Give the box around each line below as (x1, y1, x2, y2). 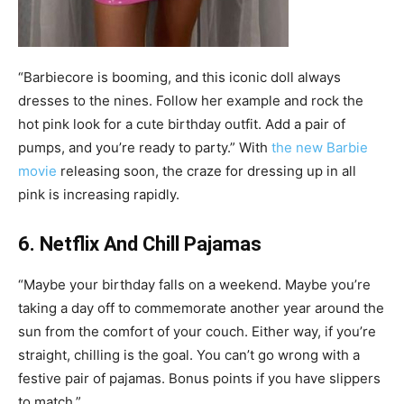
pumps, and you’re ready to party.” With (18, 139, 271, 157)
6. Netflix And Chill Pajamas (18, 233, 262, 256)
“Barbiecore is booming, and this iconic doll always (18, 69, 341, 87)
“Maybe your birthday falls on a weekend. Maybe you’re (18, 276, 371, 294)
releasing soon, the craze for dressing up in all (57, 162, 356, 180)
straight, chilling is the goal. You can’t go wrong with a (18, 346, 360, 364)
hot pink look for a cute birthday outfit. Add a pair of (18, 115, 345, 133)
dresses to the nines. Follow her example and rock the (18, 92, 363, 110)
